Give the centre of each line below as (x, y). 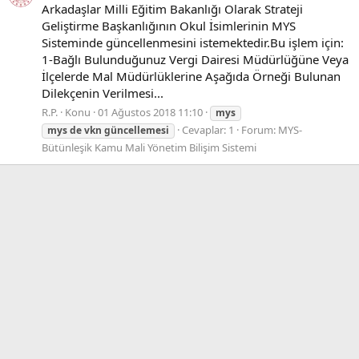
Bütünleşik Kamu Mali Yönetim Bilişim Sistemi (149, 147)
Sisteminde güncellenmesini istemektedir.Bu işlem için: (193, 42)
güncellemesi (137, 130)
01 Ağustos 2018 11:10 (150, 112)
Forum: (260, 129)
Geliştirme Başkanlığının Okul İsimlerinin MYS (169, 25)
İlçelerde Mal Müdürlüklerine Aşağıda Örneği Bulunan (191, 76)
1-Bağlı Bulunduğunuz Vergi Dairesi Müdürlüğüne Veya (195, 59)
